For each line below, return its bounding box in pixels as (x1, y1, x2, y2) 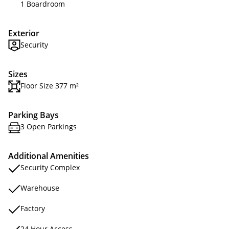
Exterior (8, 28, 39, 39)
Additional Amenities (8, 150, 89, 162)
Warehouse (20, 183, 59, 193)
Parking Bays (8, 109, 59, 121)
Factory (20, 203, 45, 213)
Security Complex (20, 163, 80, 172)
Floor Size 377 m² (20, 81, 79, 90)
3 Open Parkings (20, 122, 77, 131)
